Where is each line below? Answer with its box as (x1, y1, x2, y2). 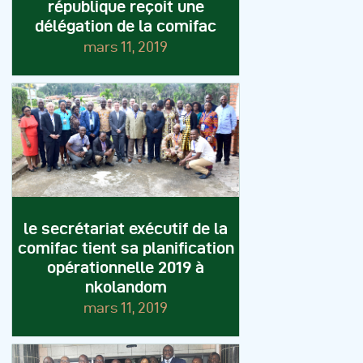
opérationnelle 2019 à (47, 258, 204, 277)
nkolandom (84, 278, 167, 297)
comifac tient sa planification (17, 239, 234, 258)
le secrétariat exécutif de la (23, 220, 228, 238)
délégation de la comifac (35, 17, 216, 36)
